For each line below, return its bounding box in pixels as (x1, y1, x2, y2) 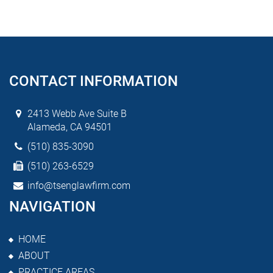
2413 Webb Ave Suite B (27, 107, 127, 119)
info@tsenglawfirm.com (27, 179, 130, 191)
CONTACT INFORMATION (9, 72, 178, 90)
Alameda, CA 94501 (27, 121, 112, 133)
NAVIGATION (9, 197, 96, 215)
